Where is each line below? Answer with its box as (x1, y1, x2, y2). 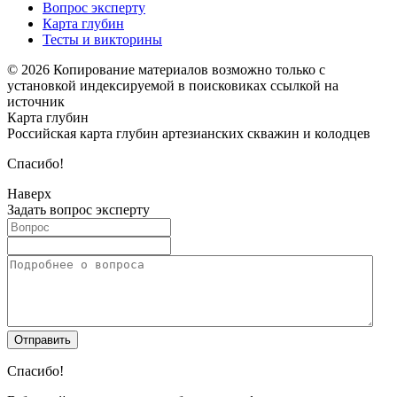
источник (7, 94, 65, 110)
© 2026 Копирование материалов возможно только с (7, 62, 325, 78)
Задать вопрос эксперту (7, 202, 150, 218)
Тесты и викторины (43, 32, 162, 48)
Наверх (7, 186, 51, 202)
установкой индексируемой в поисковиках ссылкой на (7, 78, 339, 94)
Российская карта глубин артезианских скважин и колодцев (7, 126, 370, 142)
